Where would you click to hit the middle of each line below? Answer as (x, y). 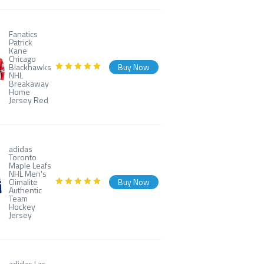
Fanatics (24, 34)
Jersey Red (29, 100)
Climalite (24, 182)
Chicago (23, 59)
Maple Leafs (30, 165)
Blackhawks (30, 67)
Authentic (26, 190)
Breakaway (29, 83)
